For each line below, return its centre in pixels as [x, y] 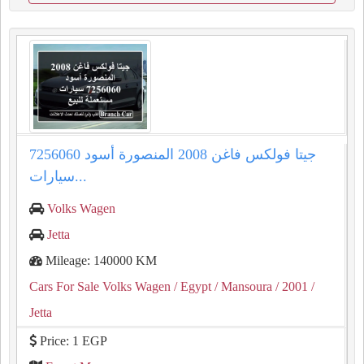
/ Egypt [191, 286]
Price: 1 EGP [72, 341]
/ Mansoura [242, 286]
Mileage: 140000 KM [100, 260]
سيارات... [81, 176]
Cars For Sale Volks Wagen [100, 286]
